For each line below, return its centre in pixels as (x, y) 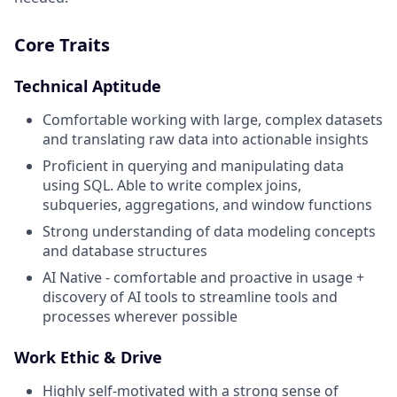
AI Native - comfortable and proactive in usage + (203, 277)
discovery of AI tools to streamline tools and (190, 297)
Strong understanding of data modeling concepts (209, 231)
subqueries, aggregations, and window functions (207, 205)
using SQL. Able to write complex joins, (172, 185)
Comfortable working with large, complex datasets (213, 120)
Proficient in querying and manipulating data (193, 166)
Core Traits (62, 45)
